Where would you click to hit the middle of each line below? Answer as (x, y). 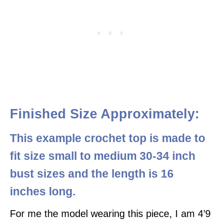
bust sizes (37, 174)
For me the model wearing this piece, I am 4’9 (110, 213)
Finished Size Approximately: (105, 114)
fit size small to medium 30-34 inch (103, 156)
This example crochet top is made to (108, 138)
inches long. (43, 191)
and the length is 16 (119, 174)
